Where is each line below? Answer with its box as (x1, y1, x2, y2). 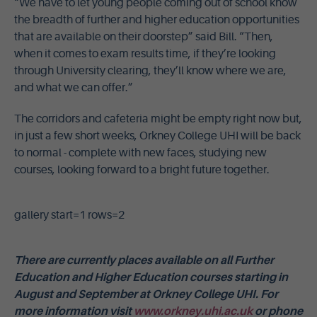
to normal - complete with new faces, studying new (14, 146, 267, 159)
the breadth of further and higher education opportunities (14, 13, 299, 26)
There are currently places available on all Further (14, 254, 274, 267)
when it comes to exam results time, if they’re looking (14, 47, 276, 60)
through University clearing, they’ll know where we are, (14, 64, 287, 77)
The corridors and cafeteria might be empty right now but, (14, 113, 302, 125)
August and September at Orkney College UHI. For (14, 288, 278, 301)
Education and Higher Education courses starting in (14, 271, 288, 284)
